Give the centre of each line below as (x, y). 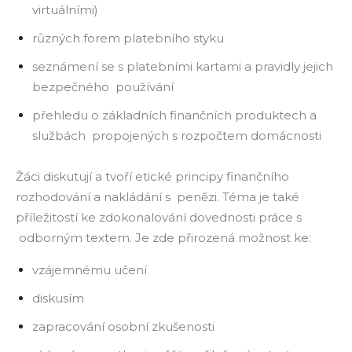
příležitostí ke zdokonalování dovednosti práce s (159, 217)
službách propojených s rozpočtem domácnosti (177, 136)
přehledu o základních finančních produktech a (174, 115)
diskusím (58, 298)
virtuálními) (65, 10)
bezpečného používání (103, 87)
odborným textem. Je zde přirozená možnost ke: (163, 238)
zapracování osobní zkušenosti (123, 326)
